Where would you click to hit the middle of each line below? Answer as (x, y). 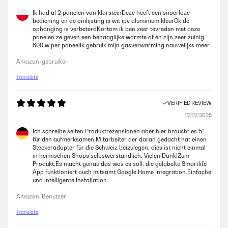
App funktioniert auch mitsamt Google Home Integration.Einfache (122, 172)
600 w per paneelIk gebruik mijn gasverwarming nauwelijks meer (121, 45)
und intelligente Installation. (70, 180)
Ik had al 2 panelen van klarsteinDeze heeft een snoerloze (111, 13)
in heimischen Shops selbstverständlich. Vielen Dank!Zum (111, 156)
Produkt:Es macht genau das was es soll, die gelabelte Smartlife (120, 164)
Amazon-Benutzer (41, 196)
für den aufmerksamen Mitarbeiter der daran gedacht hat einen (120, 139)
